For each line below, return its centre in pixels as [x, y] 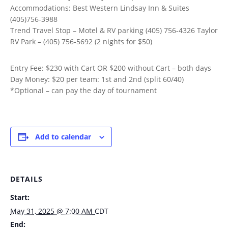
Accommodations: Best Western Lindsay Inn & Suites [100, 8]
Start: [20, 197]
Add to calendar [63, 137]
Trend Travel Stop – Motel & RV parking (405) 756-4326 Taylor [114, 30]
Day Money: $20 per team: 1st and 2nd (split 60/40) [97, 79]
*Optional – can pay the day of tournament [83, 90]
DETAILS [26, 179]
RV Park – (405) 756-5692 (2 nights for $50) [81, 41]
